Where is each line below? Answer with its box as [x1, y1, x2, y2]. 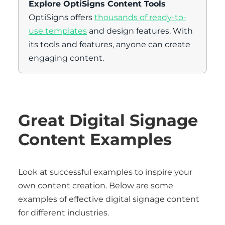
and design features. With [87, 26, 193, 36]
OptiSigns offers [29, 13, 94, 22]
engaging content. [29, 53, 104, 63]
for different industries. [18, 208, 109, 217]
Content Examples [18, 130, 172, 149]
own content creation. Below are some [18, 181, 173, 190]
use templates [29, 26, 87, 36]
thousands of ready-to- [94, 13, 186, 22]
